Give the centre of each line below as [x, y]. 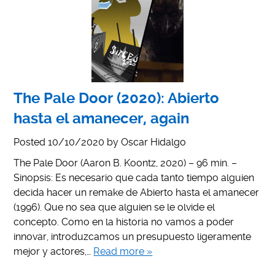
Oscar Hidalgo [154, 142]
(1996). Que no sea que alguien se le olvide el [114, 207]
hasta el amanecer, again [102, 118]
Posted [31, 142]
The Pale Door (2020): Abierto [117, 98]
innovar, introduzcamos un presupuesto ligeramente [133, 236]
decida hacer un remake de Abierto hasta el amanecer [137, 192]
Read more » [123, 251]
